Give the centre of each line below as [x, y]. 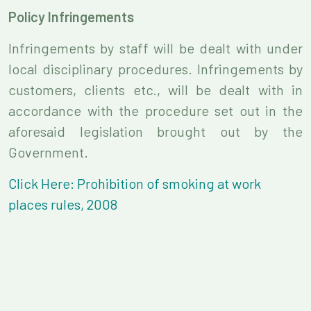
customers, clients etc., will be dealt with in [155, 90]
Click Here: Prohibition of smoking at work [135, 183]
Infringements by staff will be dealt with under [155, 48]
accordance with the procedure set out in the [155, 110]
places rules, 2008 [63, 204]
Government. [48, 152]
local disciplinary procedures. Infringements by [155, 69]
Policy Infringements [71, 17]
